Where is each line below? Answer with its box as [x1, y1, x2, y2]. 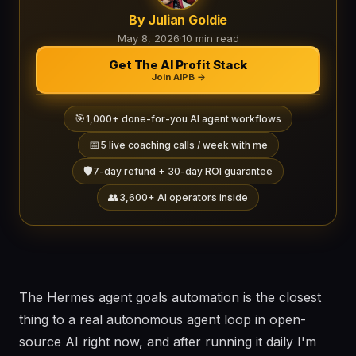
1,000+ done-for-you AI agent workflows [86, 113, 281, 125]
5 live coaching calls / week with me [99, 139, 268, 151]
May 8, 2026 [117, 32, 180, 44]
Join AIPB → [150, 71, 206, 83]
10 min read [181, 32, 239, 44]
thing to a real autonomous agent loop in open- [19, 311, 306, 327]
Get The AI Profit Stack [109, 56, 247, 72]
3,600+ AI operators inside [119, 192, 248, 203]
